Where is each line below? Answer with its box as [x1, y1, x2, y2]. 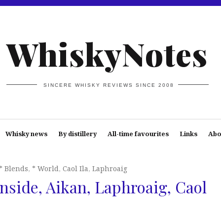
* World [32, 164, 59, 173]
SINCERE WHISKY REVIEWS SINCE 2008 [43, 82, 175, 88]
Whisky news [5, 129, 47, 138]
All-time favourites [107, 129, 169, 138]
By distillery [58, 129, 97, 138]
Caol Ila [63, 164, 88, 173]
